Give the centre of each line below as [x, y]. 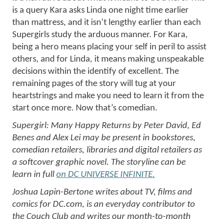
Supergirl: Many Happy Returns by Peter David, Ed [107, 126]
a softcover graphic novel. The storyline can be [99, 162]
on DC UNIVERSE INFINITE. [106, 175]
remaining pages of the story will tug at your [94, 84]
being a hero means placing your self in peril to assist [109, 47]
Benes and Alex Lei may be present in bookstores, [104, 138]
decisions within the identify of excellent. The [96, 71]
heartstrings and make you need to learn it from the [108, 96]
